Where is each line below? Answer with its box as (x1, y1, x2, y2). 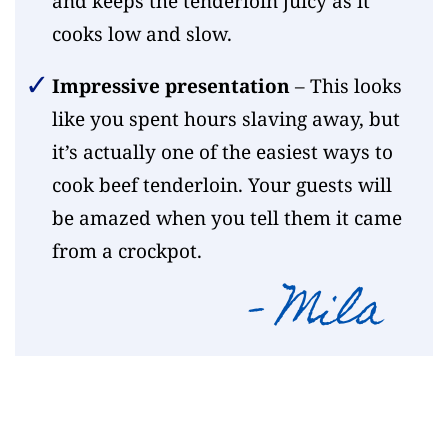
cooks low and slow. (51, 20, 232, 47)
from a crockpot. (51, 237, 202, 264)
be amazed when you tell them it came (51, 204, 402, 231)
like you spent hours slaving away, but (51, 105, 400, 132)
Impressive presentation (51, 72, 290, 99)
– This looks (289, 72, 402, 99)
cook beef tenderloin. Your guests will (51, 171, 392, 198)
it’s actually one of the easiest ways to (51, 138, 393, 165)
